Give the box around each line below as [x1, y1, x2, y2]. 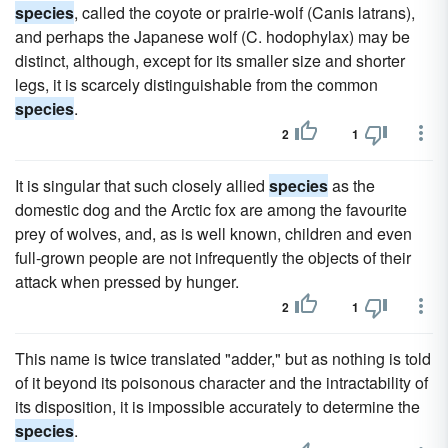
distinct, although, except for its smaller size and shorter [15, 49, 405, 72]
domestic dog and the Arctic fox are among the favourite [15, 198, 407, 221]
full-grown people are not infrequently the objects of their [15, 246, 411, 269]
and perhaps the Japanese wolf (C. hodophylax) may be [15, 25, 410, 48]
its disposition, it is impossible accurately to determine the [15, 395, 420, 418]
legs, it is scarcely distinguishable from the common [15, 73, 378, 96]
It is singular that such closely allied [15, 174, 269, 197]
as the [328, 174, 375, 197]
